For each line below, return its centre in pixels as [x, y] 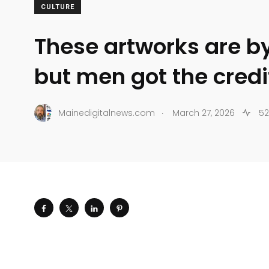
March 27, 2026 [204, 113]
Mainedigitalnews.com [107, 113]
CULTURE [58, 7]
